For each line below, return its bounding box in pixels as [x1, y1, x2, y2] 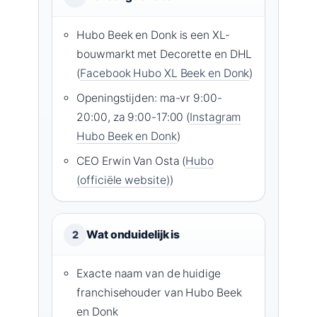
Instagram [190, 110, 241, 124]
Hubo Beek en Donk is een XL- [76, 28, 230, 42]
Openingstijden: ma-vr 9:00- [76, 91, 222, 105]
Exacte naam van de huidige [76, 266, 221, 280]
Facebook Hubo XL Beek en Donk [80, 66, 250, 80]
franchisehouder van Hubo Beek [76, 285, 242, 299]
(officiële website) [76, 173, 170, 187]
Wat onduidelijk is [86, 227, 180, 241]
